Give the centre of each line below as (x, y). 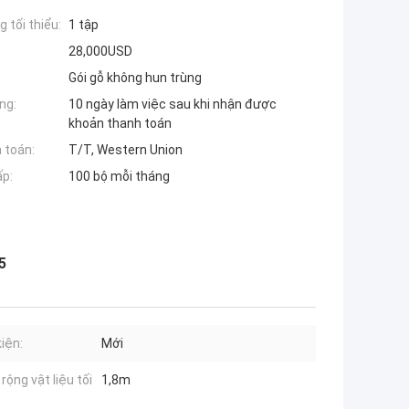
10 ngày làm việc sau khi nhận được (173, 105)
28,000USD (100, 52)
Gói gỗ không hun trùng (135, 78)
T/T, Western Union (126, 150)
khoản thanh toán (120, 124)
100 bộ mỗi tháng (119, 177)
